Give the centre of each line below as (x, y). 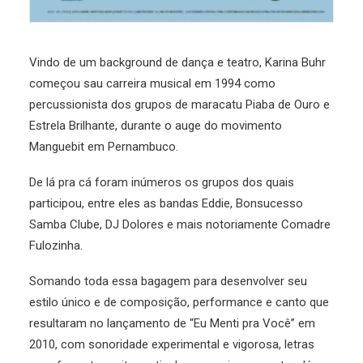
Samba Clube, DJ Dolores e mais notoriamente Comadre (180, 224)
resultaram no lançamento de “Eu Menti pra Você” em (172, 323)
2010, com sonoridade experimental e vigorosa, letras (172, 344)
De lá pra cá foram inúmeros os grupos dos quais (162, 182)
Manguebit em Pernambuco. (104, 147)
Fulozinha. (56, 246)
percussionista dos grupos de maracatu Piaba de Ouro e (179, 105)
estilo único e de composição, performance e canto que (179, 302)
